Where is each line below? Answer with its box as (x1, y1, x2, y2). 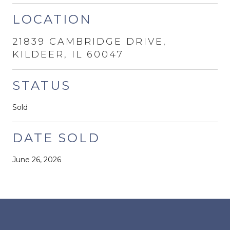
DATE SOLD (12, 130, 100, 145)
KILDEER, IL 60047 (12, 48, 124, 60)
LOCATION (12, 11, 92, 27)
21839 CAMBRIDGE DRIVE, (12, 35, 167, 47)
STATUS (12, 78, 71, 93)
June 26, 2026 (12, 155, 61, 164)
